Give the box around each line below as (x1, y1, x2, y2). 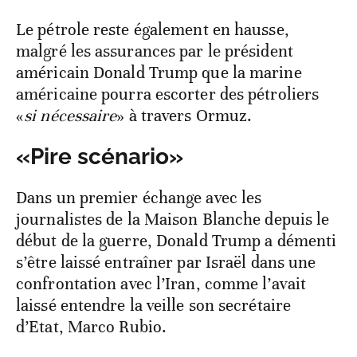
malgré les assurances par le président (16, 41, 293, 62)
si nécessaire (24, 105, 117, 127)
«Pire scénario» (16, 143, 183, 171)
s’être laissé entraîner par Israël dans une (16, 252, 316, 273)
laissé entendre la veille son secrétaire (16, 295, 292, 316)
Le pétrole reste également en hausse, (16, 19, 289, 41)
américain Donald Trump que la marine (16, 62, 302, 84)
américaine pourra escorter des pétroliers (16, 84, 320, 105)
